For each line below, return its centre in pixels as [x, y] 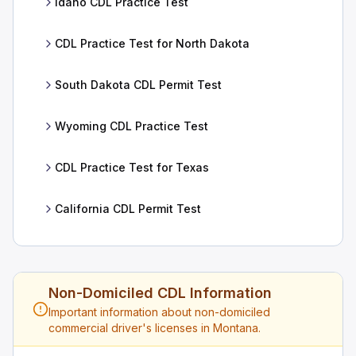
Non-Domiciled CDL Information [160, 292]
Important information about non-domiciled [159, 311]
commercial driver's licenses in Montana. [155, 327]
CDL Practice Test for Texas [132, 167]
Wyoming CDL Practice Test [132, 126]
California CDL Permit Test [128, 208]
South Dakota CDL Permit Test [138, 84]
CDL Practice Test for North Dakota [152, 43]
